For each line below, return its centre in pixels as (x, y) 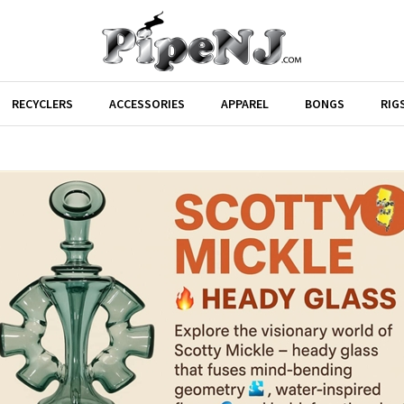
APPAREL (245, 104)
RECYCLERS (42, 104)
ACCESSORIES (147, 104)
